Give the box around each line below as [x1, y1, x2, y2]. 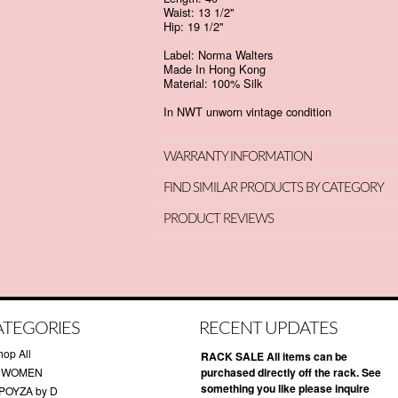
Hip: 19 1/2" [163, 18, 224, 35]
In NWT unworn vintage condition [163, 103, 335, 120]
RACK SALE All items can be [201, 348, 347, 364]
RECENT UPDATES [199, 320, 338, 338]
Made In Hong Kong [163, 60, 269, 77]
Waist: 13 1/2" [163, 4, 238, 20]
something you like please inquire [201, 380, 370, 396]
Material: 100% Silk [163, 75, 266, 92]
